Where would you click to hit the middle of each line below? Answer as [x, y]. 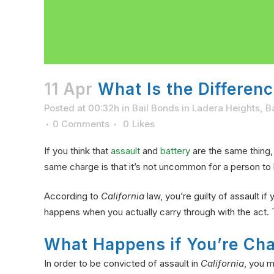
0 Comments [81, 124]
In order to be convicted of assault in [122, 263]
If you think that [77, 150]
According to [72, 196]
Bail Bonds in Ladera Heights [196, 108]
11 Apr [68, 89]
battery [175, 150]
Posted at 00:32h [82, 108]
